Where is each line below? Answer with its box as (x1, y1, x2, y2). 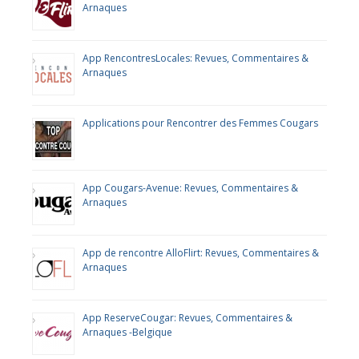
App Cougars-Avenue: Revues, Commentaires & (83, 181, 298, 195)
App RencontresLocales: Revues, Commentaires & (83, 51, 309, 65)
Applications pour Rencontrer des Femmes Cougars (83, 116, 318, 130)
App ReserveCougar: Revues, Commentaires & (83, 311, 292, 325)
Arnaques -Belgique (83, 325, 172, 339)
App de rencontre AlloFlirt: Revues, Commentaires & (83, 246, 319, 260)
